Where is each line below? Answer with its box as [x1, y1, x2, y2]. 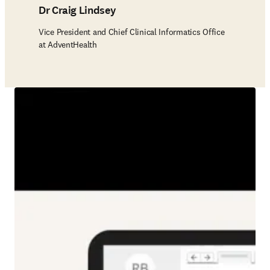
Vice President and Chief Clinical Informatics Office [39, 27, 225, 37]
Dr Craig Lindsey [39, 3, 116, 17]
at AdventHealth [39, 39, 97, 50]
